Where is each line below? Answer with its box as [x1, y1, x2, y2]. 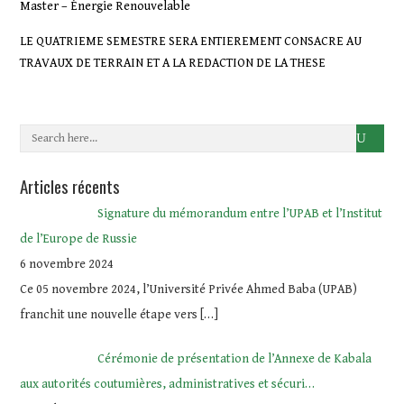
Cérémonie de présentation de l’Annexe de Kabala [96, 352, 372, 366]
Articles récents [20, 173, 121, 198]
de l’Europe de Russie [20, 232, 138, 246]
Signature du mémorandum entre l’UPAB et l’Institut [96, 207, 382, 221]
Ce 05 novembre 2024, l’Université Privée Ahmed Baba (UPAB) [20, 282, 358, 297]
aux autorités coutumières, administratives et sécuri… [20, 377, 316, 391]
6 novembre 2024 [20, 257, 115, 271]
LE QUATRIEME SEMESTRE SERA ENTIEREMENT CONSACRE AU [20, 34, 363, 49]
